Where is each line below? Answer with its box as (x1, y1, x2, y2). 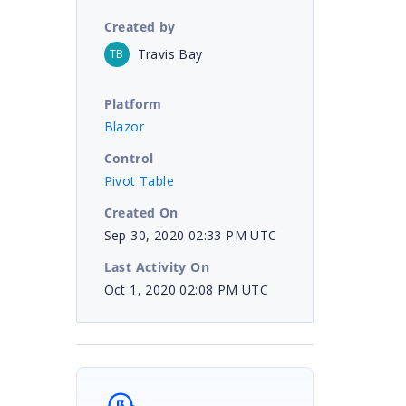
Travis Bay (137, 44, 203, 63)
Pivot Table (103, 171, 174, 189)
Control (103, 149, 154, 167)
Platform (103, 94, 162, 112)
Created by (103, 17, 176, 35)
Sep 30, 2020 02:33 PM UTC (103, 226, 277, 244)
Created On (103, 203, 179, 221)
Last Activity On (103, 257, 209, 275)
